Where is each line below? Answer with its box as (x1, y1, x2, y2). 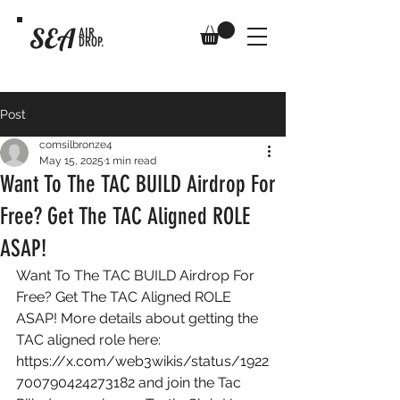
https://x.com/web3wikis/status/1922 (16, 353, 269, 371)
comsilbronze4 (39, 138, 112, 152)
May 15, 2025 (39, 154, 104, 168)
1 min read (105, 154, 156, 168)
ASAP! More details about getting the (16, 310, 262, 328)
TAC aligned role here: (16, 331, 164, 349)
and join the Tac (135, 374, 245, 392)
